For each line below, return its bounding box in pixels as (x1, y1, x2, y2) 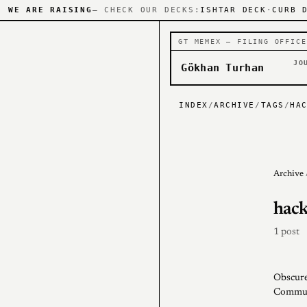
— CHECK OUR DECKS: (92, 5, 201, 14)
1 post (273, 228, 299, 238)
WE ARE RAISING (8, 5, 93, 14)
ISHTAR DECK (200, 5, 267, 14)
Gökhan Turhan (181, 61, 265, 74)
